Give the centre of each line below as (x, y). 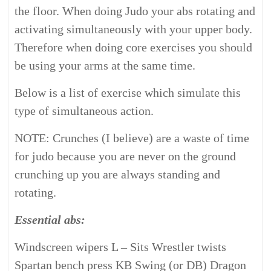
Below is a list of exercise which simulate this (128, 93)
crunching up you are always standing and (118, 174)
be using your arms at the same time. (105, 65)
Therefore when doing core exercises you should (134, 47)
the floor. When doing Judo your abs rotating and (135, 11)
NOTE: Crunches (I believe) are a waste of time (132, 138)
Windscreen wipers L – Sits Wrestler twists (121, 247)
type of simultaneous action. (84, 111)
